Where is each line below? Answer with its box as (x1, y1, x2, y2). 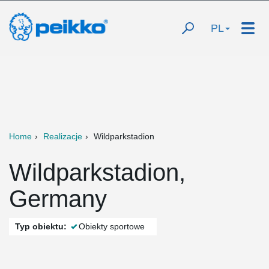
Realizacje (43, 131, 82, 141)
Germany (9, 186, 107, 212)
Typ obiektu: (15, 222, 67, 231)
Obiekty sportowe (79, 222, 145, 231)
